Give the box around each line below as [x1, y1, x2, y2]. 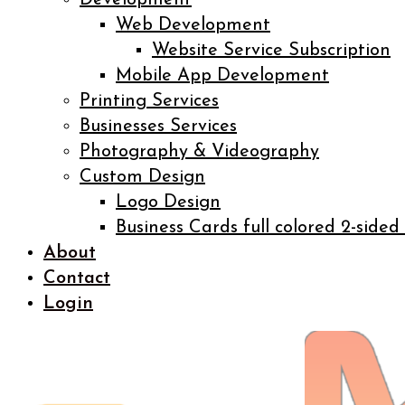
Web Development [116, 16, 270, 35]
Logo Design [116, 193, 221, 212]
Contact [43, 269, 110, 288]
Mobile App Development [116, 67, 329, 86]
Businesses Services [80, 118, 237, 137]
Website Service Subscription [152, 42, 391, 61]
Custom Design [80, 168, 205, 187]
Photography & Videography [80, 143, 319, 162]
